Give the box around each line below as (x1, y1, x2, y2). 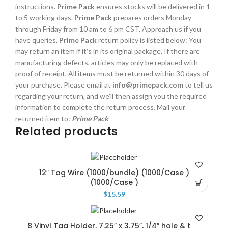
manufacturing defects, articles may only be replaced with (15, 58, 198, 67)
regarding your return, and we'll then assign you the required (15, 91, 207, 100)
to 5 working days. (15, 13, 74, 22)
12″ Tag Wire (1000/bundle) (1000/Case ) (39, 167, 189, 178)
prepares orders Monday (112, 13, 191, 22)
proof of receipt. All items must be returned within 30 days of (15, 69, 209, 78)
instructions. (15, 2, 55, 11)
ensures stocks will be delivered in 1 (95, 2, 210, 11)
